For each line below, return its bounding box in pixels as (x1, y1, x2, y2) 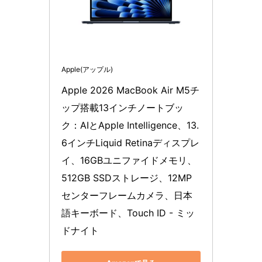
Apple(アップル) (61, 65, 113, 74)
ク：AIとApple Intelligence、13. (61, 119, 199, 131)
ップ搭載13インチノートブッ (61, 102, 184, 113)
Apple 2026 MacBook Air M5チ (61, 84, 199, 96)
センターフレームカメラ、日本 (61, 189, 192, 201)
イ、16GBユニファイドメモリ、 (61, 154, 196, 166)
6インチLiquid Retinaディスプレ (61, 137, 199, 149)
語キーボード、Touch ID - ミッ (61, 207, 195, 219)
